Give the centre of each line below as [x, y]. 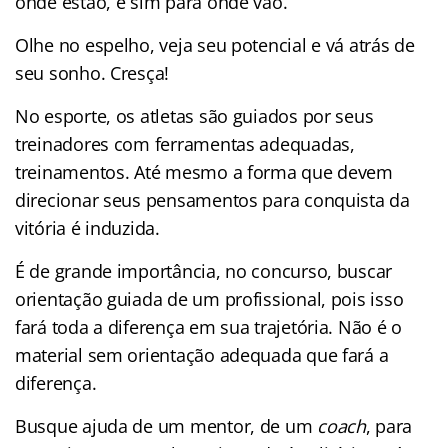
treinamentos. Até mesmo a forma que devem [204, 171]
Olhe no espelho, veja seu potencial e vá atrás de [215, 44]
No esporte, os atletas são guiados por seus [194, 115]
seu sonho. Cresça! [92, 72]
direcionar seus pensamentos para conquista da [212, 199]
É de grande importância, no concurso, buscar [204, 270]
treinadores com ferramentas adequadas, [185, 143]
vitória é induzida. [87, 227]
